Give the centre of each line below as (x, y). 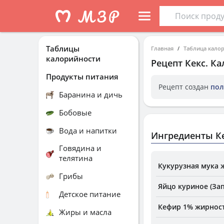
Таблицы (63, 48)
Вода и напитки (88, 130)
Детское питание (90, 194)
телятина (76, 158)
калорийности (73, 58)
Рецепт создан (184, 87)
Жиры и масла (85, 212)
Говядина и (80, 148)
